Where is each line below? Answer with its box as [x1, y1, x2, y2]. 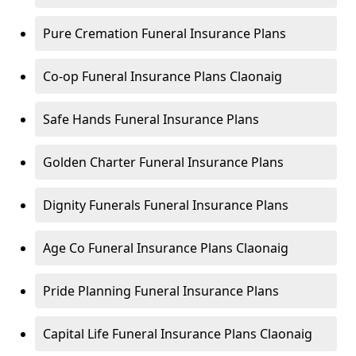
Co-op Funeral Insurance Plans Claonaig [43, 68, 282, 85]
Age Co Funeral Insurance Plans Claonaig [43, 239, 288, 257]
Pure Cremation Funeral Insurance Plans [43, 25, 286, 42]
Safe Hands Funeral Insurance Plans [43, 110, 259, 128]
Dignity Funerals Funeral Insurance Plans [43, 196, 288, 214]
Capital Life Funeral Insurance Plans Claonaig [43, 325, 312, 342]
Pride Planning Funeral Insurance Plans [43, 282, 279, 300]
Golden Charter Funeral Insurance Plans [43, 153, 284, 171]
